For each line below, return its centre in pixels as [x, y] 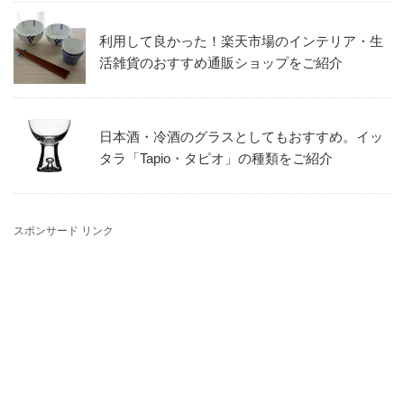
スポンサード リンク [64, 230]
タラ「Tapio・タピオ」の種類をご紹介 [216, 158]
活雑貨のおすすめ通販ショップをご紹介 [221, 62]
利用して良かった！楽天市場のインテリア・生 [241, 41]
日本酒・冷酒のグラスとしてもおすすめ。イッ [241, 136]
